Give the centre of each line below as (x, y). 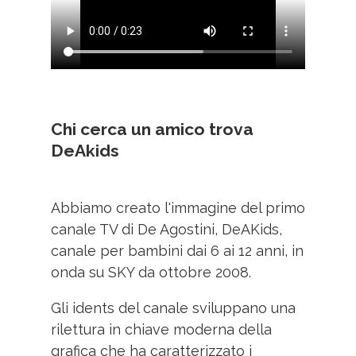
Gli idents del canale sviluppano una (173, 308)
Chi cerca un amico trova (152, 129)
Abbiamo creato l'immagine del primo (178, 208)
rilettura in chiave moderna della (161, 329)
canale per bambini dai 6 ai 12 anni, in (177, 251)
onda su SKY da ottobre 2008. (151, 272)
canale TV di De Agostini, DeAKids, (166, 229)
